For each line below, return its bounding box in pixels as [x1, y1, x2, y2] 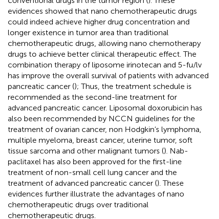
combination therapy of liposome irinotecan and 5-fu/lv [8, 60, 202, 69]
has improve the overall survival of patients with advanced [8, 70, 209, 80]
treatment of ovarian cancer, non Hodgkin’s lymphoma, [8, 124, 201, 134]
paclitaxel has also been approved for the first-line [8, 156, 182, 166]
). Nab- [164, 146, 188, 155]
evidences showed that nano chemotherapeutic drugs [8, 6, 197, 16]
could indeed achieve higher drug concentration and [8, 17, 190, 26]
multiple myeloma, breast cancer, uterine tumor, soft [8, 135, 193, 145]
